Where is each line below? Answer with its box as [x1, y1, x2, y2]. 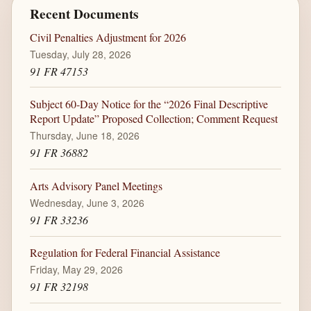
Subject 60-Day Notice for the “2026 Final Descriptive [29, 96, 268, 112]
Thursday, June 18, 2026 [29, 128, 140, 143]
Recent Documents [29, 4, 138, 24]
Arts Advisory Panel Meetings [29, 178, 162, 193]
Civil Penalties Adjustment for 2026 [29, 29, 186, 44]
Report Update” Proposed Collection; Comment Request [29, 111, 278, 126]
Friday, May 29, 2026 [29, 262, 123, 277]
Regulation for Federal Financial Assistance [29, 245, 220, 260]
